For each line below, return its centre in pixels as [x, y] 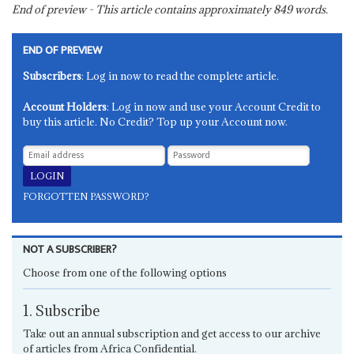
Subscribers [53, 75]
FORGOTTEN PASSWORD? [87, 196]
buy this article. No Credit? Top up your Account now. [156, 121]
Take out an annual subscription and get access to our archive [172, 334]
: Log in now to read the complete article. [181, 75]
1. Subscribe [62, 311]
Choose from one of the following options [125, 272]
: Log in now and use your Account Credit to [214, 106]
